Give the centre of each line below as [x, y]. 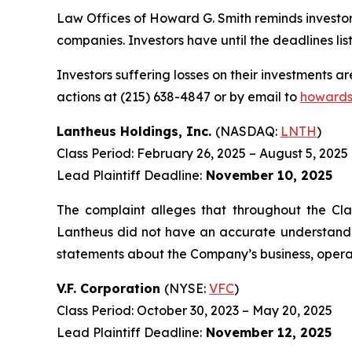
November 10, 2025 [267, 176]
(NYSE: [187, 289]
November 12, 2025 [267, 333]
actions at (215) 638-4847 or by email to [178, 97]
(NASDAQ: [248, 132]
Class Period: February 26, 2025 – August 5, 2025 [202, 154]
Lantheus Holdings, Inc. [136, 132]
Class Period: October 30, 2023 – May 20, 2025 [194, 311]
